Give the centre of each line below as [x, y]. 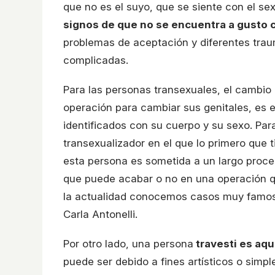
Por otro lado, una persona [128, 244]
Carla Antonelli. [100, 215]
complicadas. [96, 60]
